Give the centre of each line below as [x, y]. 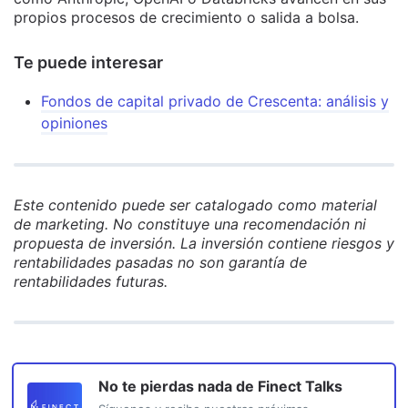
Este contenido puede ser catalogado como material [195, 205]
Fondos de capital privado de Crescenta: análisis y [215, 101]
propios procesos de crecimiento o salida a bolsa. [186, 17]
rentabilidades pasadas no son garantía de [160, 262]
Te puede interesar [88, 62]
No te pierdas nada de [178, 386]
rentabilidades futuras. [91, 281]
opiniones [74, 123]
